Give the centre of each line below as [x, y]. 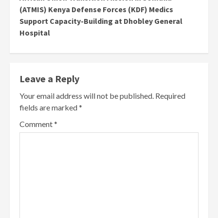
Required [170, 96]
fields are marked [49, 108]
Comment [37, 124]
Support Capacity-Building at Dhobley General [101, 21]
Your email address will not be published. [87, 96]
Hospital [35, 33]
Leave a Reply [49, 79]
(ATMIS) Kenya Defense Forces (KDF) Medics [96, 9]
